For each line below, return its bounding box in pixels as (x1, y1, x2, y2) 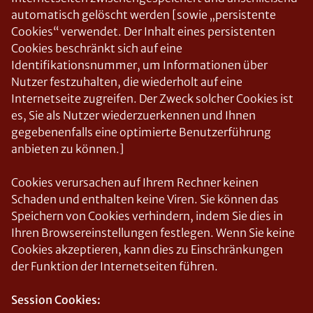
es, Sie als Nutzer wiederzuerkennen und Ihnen (11, 108, 256, 122)
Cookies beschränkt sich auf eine (11, 41, 182, 55)
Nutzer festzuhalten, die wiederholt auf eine (11, 75, 242, 89)
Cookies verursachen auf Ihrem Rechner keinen (11, 175, 259, 189)
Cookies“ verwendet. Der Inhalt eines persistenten (11, 24, 275, 38)
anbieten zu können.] (11, 142, 124, 156)
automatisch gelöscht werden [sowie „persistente (11, 8, 276, 22)
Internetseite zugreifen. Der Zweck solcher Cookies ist (11, 92, 293, 105)
